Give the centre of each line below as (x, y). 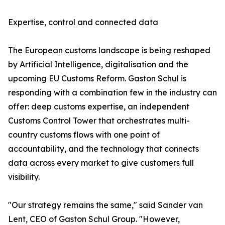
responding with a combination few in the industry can (113, 92)
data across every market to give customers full (101, 163)
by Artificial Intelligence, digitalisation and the (98, 64)
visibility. (24, 177)
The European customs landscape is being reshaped (109, 50)
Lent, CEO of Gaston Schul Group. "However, (94, 219)
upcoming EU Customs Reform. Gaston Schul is (97, 78)
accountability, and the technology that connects (103, 149)
